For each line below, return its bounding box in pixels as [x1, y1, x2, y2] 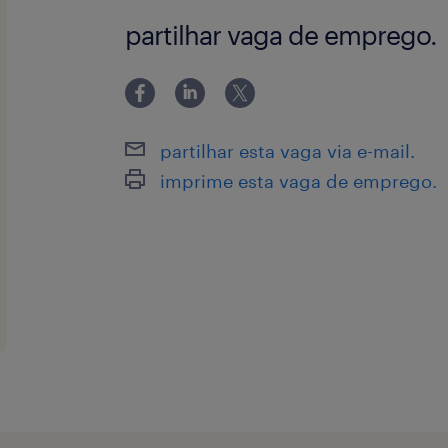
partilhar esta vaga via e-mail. [160, 139, 416, 162]
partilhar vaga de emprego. [125, 19, 438, 50]
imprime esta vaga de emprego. [160, 169, 438, 192]
